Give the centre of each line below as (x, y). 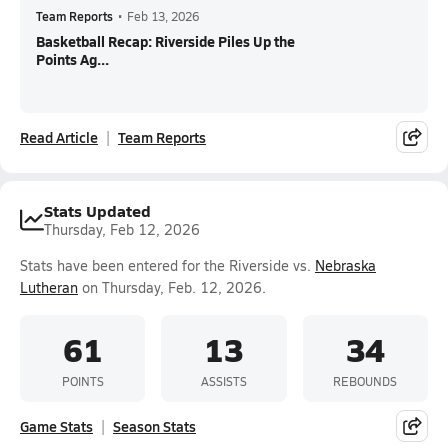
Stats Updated (97, 210)
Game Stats (56, 426)
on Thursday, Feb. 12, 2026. (172, 287)
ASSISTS (223, 380)
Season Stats (154, 426)
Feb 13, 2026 (163, 16)
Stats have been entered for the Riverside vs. (167, 265)
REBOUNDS (365, 380)
